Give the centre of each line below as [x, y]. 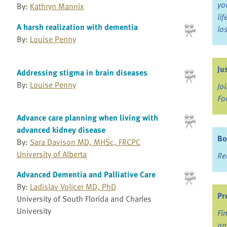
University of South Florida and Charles [84, 199]
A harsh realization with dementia [77, 27]
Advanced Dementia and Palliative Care [86, 175]
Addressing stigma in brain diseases [82, 72]
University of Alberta [51, 154]
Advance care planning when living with [87, 118]
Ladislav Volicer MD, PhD [73, 187]
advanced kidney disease [61, 130]
